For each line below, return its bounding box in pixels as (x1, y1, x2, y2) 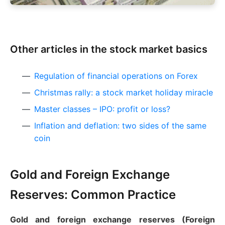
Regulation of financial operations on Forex (34, 70, 198, 81)
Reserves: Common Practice (10, 187, 176, 202)
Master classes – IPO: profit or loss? (34, 103, 170, 114)
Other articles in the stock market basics (10, 43, 207, 55)
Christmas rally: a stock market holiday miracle (34, 87, 213, 97)
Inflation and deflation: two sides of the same (34, 120, 206, 131)
